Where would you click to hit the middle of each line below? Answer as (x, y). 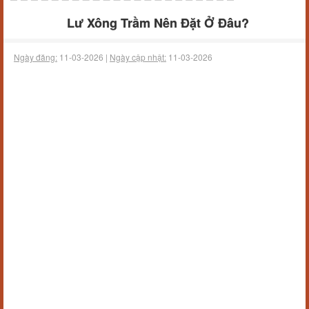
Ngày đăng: (36, 57)
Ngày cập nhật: (138, 57)
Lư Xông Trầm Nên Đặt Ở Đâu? (158, 23)
